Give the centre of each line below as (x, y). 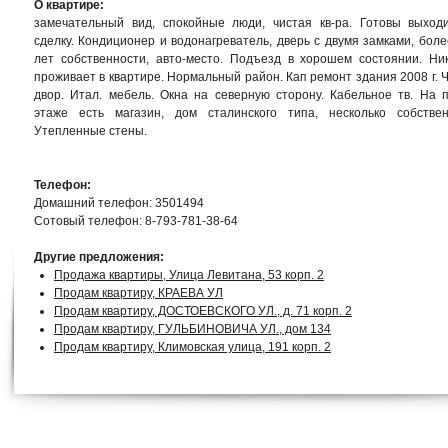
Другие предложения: (99, 257)
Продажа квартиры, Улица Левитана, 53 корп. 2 (189, 275)
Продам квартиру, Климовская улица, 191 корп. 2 (192, 347)
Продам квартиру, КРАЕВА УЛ (138, 293)
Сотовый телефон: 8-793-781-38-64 (136, 221)
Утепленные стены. (90, 131)
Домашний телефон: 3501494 (119, 203)
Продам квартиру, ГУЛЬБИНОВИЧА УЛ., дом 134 (192, 329)
